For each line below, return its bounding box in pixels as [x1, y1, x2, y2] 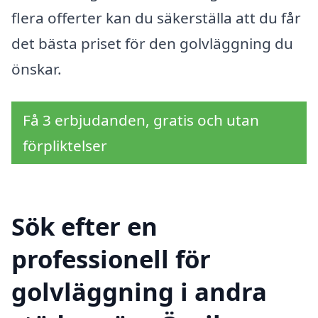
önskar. [11, 59, 62, 79]
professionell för [11, 241, 211, 275]
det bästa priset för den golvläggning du [11, 33, 293, 54]
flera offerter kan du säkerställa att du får [11, 8, 301, 28]
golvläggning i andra [11, 274, 267, 308]
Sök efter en [11, 209, 158, 243]
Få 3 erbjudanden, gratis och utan [23, 110, 259, 131]
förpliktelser [23, 136, 107, 156]
